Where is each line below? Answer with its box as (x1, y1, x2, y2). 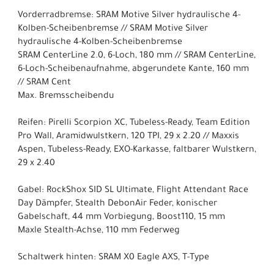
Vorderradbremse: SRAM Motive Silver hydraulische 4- (18, 10, 240, 21)
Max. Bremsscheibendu (18, 91, 114, 102)
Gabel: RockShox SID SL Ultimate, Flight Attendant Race (18, 185, 248, 196)
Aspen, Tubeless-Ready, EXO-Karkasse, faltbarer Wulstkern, (18, 145, 256, 155)
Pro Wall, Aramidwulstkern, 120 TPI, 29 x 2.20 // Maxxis (18, 131, 239, 142)
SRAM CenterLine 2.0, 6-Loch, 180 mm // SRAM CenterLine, (18, 51, 256, 61)
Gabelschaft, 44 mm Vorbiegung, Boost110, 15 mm (18, 212, 225, 223)
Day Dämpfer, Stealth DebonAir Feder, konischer (18, 199, 217, 209)
